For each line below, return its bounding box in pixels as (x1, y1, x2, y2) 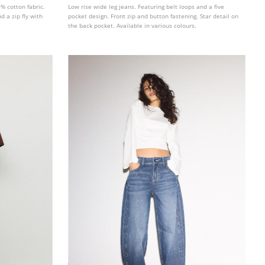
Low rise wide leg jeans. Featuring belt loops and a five (68, 2, 225, 11)
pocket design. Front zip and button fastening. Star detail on (68, 12, 239, 21)
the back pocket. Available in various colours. (68, 21, 197, 30)
